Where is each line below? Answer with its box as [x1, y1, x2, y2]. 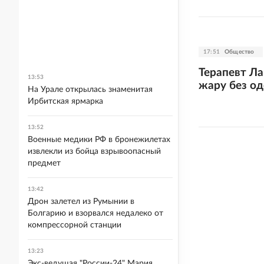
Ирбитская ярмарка [28, 97, 103, 105]
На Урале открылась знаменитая [28, 85, 153, 94]
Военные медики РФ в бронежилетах [28, 136, 170, 144]
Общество [225, 48, 255, 55]
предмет [28, 159, 61, 167]
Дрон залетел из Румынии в [28, 197, 134, 206]
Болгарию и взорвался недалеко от [28, 209, 163, 217]
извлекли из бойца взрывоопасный [28, 147, 161, 156]
